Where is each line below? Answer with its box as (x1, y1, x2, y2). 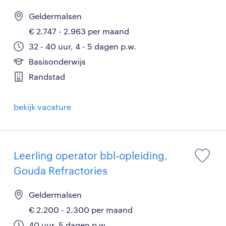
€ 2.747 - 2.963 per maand (29, 26, 129, 36)
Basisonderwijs (29, 56, 86, 66)
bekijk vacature (14, 102, 71, 111)
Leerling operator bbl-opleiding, (14, 149, 167, 161)
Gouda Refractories (14, 164, 107, 177)
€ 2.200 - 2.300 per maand (29, 205, 133, 214)
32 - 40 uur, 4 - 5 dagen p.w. (29, 41, 136, 51)
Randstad (29, 72, 65, 81)
